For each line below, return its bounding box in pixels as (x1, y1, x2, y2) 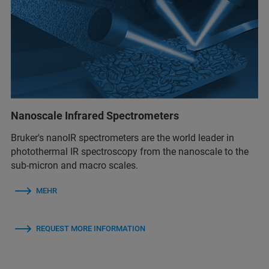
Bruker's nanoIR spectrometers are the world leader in (11, 132, 234, 144)
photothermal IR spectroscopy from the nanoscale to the (11, 146, 249, 158)
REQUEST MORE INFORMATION (36, 224, 145, 234)
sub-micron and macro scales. (11, 160, 138, 172)
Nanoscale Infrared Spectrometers (11, 109, 179, 122)
